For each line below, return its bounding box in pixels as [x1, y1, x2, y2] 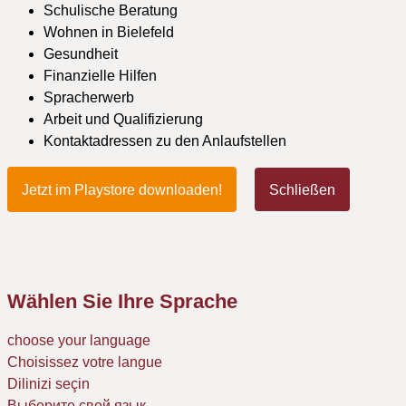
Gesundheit [43, 46, 118, 62]
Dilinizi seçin [7, 376, 90, 392]
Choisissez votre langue [7, 354, 162, 371]
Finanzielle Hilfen [43, 68, 157, 83]
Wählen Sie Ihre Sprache [7, 290, 237, 313]
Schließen [269, 182, 335, 198]
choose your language [7, 333, 150, 349]
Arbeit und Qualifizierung [43, 111, 203, 127]
